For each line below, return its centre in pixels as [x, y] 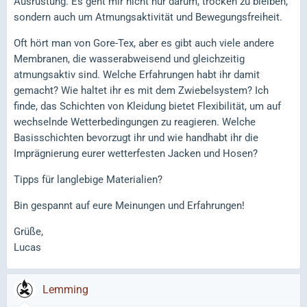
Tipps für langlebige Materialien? [88, 180]
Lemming [65, 290]
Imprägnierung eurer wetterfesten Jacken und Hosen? [136, 153]
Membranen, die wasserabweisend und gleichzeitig [129, 59]
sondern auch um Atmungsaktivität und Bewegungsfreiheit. [148, 17]
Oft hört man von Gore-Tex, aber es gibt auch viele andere [144, 43]
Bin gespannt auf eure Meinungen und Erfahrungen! [129, 206]
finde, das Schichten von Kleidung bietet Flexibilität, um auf [147, 106]
